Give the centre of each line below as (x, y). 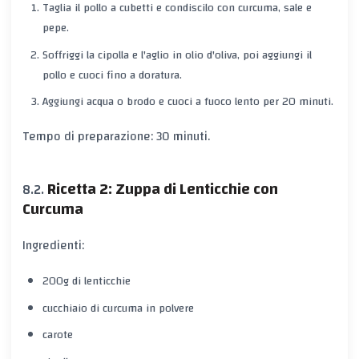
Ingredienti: (53, 246)
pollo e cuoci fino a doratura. (112, 75)
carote (57, 335)
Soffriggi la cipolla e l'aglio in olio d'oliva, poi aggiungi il (177, 55)
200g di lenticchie (86, 282)
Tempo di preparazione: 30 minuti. (116, 137)
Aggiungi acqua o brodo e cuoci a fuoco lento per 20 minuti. (188, 101)
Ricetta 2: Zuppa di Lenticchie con (163, 189)
